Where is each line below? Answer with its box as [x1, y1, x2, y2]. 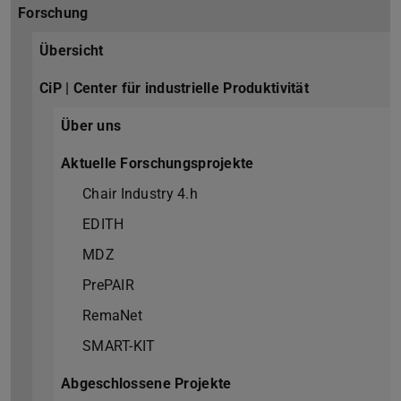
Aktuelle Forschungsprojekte [61, 155, 254, 173]
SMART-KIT [82, 337, 156, 355]
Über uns [61, 117, 122, 135]
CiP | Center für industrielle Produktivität [39, 80, 309, 98]
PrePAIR [82, 277, 134, 294]
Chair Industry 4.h [82, 185, 198, 203]
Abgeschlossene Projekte [61, 375, 232, 393]
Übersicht [39, 42, 104, 60]
